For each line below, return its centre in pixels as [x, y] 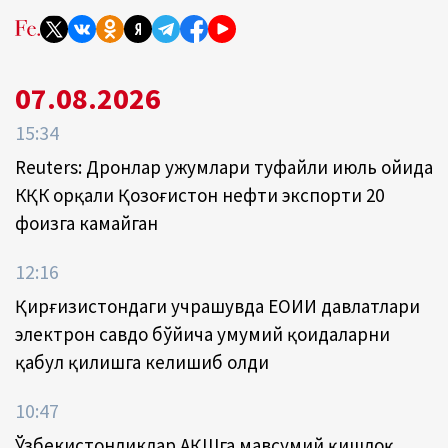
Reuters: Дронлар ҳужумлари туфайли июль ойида [224, 167]
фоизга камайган [86, 223]
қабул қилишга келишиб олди [142, 362]
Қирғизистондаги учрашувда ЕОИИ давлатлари [217, 306]
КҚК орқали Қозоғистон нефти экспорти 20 [199, 195]
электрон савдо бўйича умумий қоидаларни [202, 334]
